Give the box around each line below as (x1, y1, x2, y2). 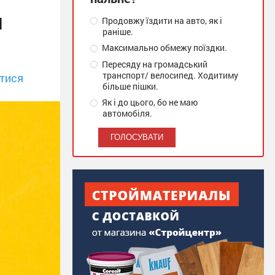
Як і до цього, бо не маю (100, 96, 198, 109)
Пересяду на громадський (100, 58, 208, 70)
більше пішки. (103, 80, 158, 92)
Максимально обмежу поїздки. (100, 42, 228, 54)
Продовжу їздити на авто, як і (100, 15, 223, 26)
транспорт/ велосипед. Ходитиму (103, 69, 238, 81)
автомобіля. (103, 107, 152, 120)
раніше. (103, 26, 133, 37)
